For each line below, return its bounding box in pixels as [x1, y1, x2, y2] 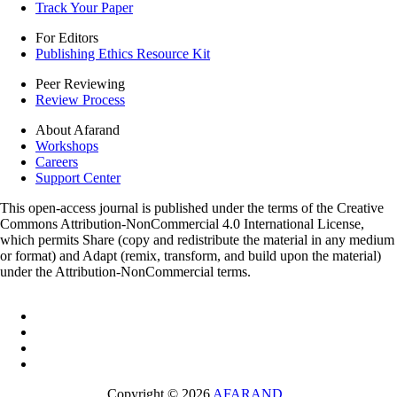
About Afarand [35, 121, 120, 137]
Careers [35, 153, 78, 169]
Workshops [35, 137, 98, 153]
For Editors [35, 29, 98, 45]
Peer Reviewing [35, 75, 125, 91]
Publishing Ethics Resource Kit [35, 45, 210, 61]
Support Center [35, 169, 121, 185]
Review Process [35, 91, 125, 107]
